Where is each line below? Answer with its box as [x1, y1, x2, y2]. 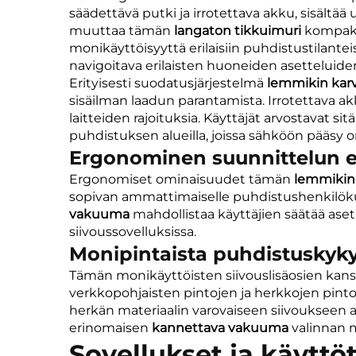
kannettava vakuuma [152, 319, 292, 335]
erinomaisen [69, 319, 152, 335]
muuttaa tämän [69, 22, 174, 38]
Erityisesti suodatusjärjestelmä [69, 75, 267, 91]
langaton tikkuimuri [174, 22, 304, 38]
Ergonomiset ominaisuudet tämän [69, 171, 294, 187]
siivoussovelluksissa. [69, 223, 196, 239]
